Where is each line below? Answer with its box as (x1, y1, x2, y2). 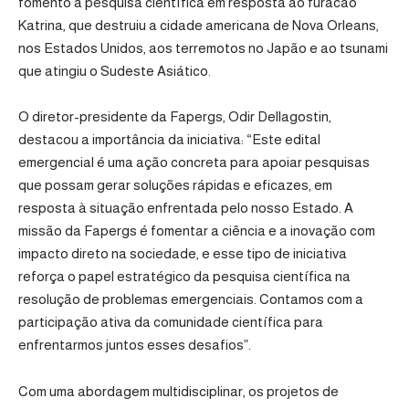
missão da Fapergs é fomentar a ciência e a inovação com (18, 223, 375, 239)
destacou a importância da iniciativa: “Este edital (18, 131, 320, 148)
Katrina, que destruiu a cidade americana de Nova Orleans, (18, 16, 379, 33)
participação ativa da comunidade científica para (18, 314, 323, 330)
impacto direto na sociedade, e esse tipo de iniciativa (18, 246, 347, 262)
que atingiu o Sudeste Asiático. (18, 62, 211, 79)
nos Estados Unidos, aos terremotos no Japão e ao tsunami (18, 39, 388, 56)
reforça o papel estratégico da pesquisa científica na (18, 268, 351, 285)
